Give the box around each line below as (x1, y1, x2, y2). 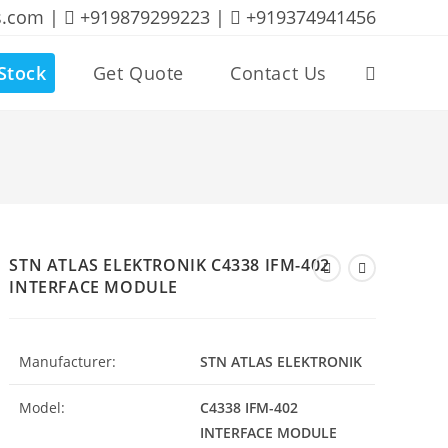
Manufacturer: (19, 352, 117, 371)
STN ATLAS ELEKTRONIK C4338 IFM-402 (9, 254, 330, 276)
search (365, 211, 410, 230)
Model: (19, 398, 66, 417)
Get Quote (92, 61, 184, 85)
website (365, 137, 417, 156)
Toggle (365, 63, 409, 82)
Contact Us (230, 61, 327, 85)
